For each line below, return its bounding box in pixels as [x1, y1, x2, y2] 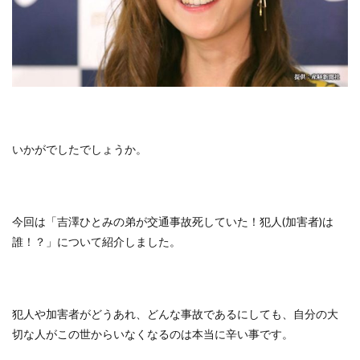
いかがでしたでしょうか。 [12, 141, 147, 156]
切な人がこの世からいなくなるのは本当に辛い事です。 [12, 326, 293, 341]
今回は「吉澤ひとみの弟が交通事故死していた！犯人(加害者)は [12, 214, 333, 228]
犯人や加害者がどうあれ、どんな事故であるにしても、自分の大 [12, 306, 338, 321]
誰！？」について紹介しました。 [12, 234, 181, 248]
